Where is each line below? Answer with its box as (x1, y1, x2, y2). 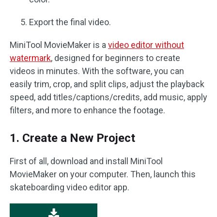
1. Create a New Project (10, 131, 135, 145)
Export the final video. (29, 17, 111, 27)
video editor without (108, 40, 184, 50)
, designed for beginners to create (51, 53, 180, 63)
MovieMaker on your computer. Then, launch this (10, 169, 196, 179)
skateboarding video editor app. (10, 182, 129, 192)
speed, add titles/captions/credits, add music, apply (10, 92, 207, 102)
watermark (10, 53, 51, 63)
